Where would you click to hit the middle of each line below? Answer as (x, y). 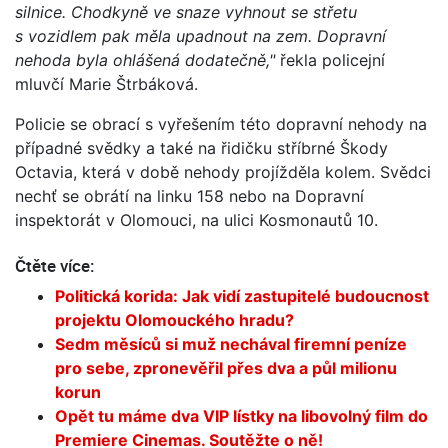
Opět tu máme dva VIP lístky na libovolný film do (241, 415)
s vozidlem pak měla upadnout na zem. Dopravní (200, 35)
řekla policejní (330, 59)
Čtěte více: (55, 265)
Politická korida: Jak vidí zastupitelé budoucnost (242, 295)
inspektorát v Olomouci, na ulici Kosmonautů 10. (196, 219)
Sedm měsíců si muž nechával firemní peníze (231, 343)
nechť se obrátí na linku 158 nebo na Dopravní (189, 195)
